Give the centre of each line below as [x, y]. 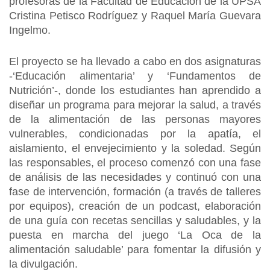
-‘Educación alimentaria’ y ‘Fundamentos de [135, 76]
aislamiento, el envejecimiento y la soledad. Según [135, 148]
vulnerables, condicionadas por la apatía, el [135, 134]
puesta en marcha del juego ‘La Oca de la [135, 235]
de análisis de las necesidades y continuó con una [135, 177]
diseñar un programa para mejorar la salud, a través [135, 105]
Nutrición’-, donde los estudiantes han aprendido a [135, 90]
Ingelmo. [31, 30]
